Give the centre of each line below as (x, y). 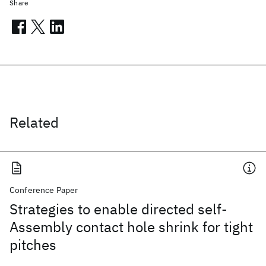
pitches (33, 245)
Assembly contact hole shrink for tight (131, 227)
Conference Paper (44, 190)
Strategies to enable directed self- (118, 209)
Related (34, 122)
